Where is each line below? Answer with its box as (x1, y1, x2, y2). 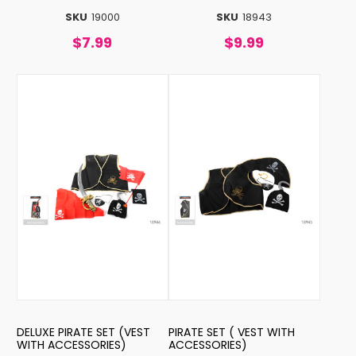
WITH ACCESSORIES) (16, 336, 126, 353)
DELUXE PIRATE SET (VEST (16, 323, 150, 340)
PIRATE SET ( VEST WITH (168, 323, 295, 340)
